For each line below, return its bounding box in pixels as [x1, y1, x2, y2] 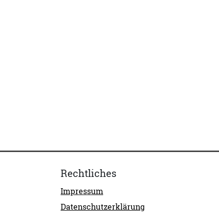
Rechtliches [61, 166, 116, 180]
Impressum [61, 185, 103, 197]
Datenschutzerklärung [61, 201, 145, 212]
